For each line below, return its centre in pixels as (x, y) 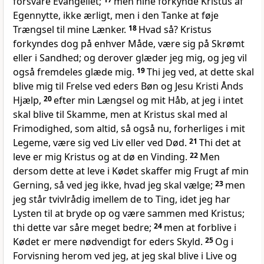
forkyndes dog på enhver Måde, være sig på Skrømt (129, 44)
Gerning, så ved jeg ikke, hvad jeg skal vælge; (114, 185)
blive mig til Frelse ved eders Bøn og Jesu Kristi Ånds (128, 86)
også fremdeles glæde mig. (75, 72)
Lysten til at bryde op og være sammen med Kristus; (129, 214)
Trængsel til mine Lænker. (71, 30)
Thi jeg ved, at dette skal (200, 72)
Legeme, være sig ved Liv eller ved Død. (101, 143)
